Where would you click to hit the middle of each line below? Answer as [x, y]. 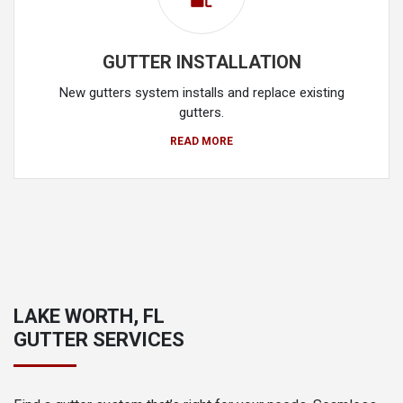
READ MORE [201, 141]
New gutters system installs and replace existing [201, 92]
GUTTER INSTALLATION [201, 62]
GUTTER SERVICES [99, 339]
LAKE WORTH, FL [89, 316]
